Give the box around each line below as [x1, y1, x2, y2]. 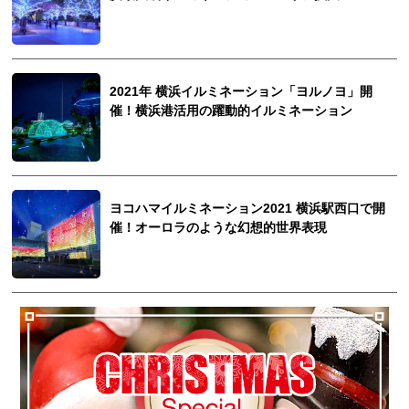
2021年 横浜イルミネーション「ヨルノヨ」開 [110, 85, 373, 100]
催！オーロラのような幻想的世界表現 [110, 221, 328, 236]
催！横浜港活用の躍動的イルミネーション [110, 104, 353, 119]
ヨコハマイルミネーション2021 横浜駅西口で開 [110, 202, 386, 216]
